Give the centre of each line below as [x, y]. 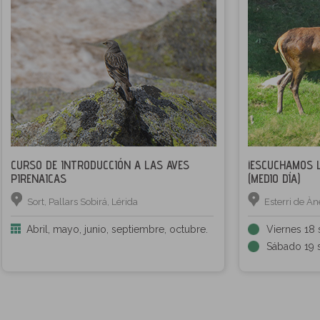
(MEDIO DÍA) [274, 179]
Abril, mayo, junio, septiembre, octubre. [117, 229]
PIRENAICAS [39, 179]
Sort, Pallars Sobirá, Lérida [82, 202]
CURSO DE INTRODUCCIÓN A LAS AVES [100, 165]
